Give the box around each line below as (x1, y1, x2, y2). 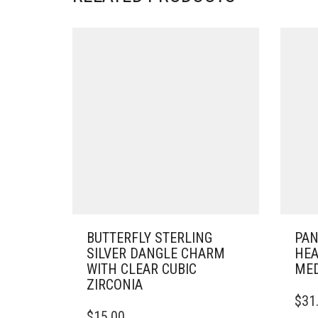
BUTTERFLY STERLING (87, 229, 212, 246)
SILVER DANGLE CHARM (87, 244, 225, 262)
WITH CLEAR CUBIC (87, 260, 197, 278)
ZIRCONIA (87, 275, 143, 293)
